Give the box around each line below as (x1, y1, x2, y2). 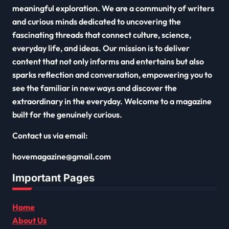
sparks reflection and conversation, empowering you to (12, 69, 212, 80)
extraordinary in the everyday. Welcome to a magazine (12, 96, 212, 106)
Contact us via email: (12, 130, 88, 141)
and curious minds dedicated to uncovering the (12, 16, 181, 27)
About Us (12, 215, 47, 225)
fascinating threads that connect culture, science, (12, 29, 191, 40)
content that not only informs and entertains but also (12, 56, 204, 66)
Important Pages (12, 171, 95, 184)
